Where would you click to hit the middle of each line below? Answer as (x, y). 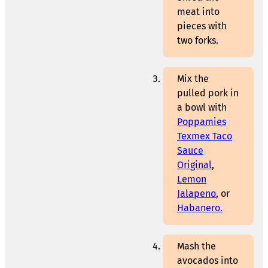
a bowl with (202, 108)
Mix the (193, 79)
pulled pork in (208, 93)
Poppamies (202, 122)
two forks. (198, 41)
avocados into (208, 261)
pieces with (202, 26)
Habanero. (200, 208)
